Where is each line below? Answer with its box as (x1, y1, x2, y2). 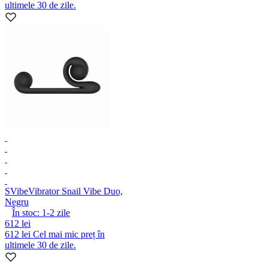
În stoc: (12, 207, 39, 218)
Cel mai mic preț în (33, 229, 105, 239)
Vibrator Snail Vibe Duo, (28, 185, 123, 196)
